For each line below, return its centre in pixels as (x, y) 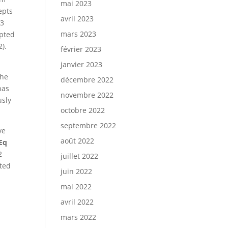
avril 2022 (77, 202)
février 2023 (81, 49)
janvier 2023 (82, 64)
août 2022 (78, 141)
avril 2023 (77, 19)
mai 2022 (76, 187)
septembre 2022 (89, 125)
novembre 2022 (87, 95)
